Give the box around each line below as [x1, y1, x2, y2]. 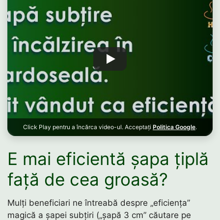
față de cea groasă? [7, 169, 168, 190]
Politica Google [153, 123, 195, 131]
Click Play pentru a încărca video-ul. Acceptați [23, 123, 153, 131]
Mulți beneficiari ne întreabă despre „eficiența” [7, 198, 190, 208]
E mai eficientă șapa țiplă [7, 148, 209, 169]
